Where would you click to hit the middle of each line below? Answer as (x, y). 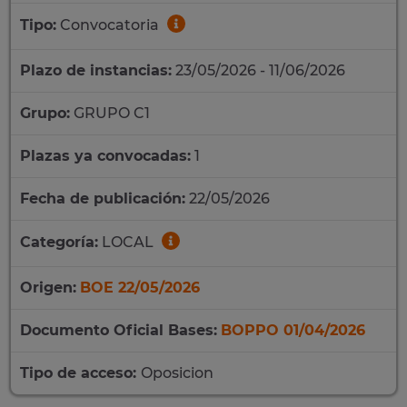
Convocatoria (109, 25)
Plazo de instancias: (96, 70)
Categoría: (59, 243)
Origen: (48, 288)
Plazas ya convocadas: (105, 156)
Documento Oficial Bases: (119, 330)
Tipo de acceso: (80, 373)
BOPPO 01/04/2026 (293, 330)
